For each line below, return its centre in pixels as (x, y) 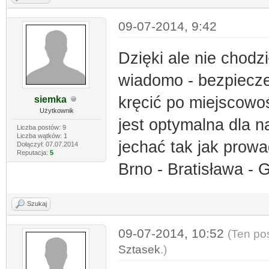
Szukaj (37, 203)
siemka (51, 99)
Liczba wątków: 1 (42, 135)
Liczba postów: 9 (41, 127)
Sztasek (139, 249)
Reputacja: (33, 152)
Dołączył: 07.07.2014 (47, 144)
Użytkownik (56, 110)
